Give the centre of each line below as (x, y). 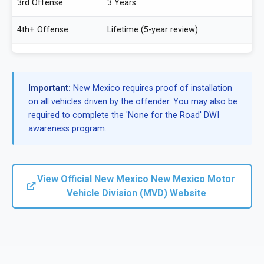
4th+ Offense (43, 29)
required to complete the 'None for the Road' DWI (124, 115)
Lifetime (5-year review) (153, 29)
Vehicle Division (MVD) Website (136, 193)
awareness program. (67, 128)
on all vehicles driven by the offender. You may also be (133, 101)
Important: (49, 88)
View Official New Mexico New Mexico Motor (136, 179)
